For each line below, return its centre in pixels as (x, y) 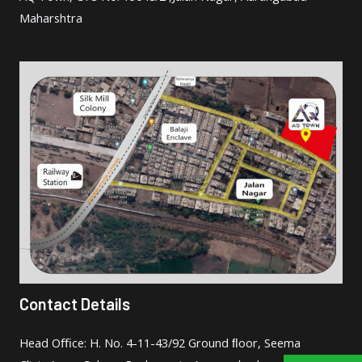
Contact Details (75, 303)
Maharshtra (51, 17)
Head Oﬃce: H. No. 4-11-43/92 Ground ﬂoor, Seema (160, 342)
